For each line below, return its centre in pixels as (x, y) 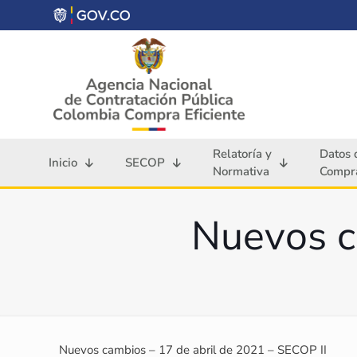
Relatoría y (242, 154)
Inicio (63, 163)
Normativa (241, 172)
